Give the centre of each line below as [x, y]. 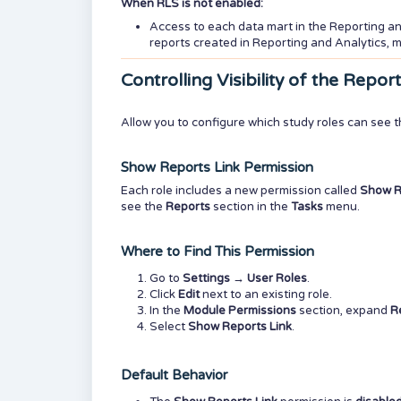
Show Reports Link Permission [217, 167]
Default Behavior [174, 375]
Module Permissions [240, 311]
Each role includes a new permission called [240, 191]
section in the [251, 207]
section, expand [343, 311]
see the [143, 207]
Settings [206, 278]
